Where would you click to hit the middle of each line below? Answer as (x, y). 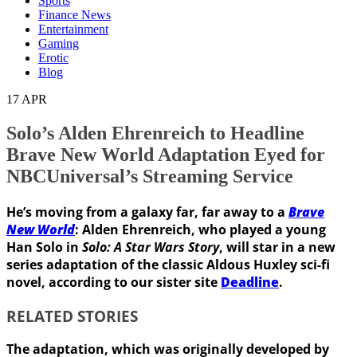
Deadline (250, 282)
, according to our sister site (131, 282)
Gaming (59, 43)
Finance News (75, 15)
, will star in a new (277, 247)
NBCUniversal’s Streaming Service (150, 176)
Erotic (53, 58)
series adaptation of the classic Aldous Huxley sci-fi (168, 264)
